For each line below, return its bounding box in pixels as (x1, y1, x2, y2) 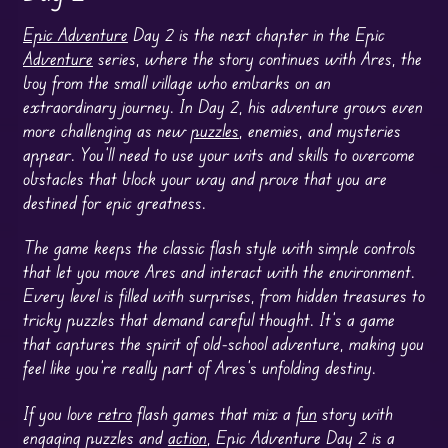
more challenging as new (22, 118, 191, 141)
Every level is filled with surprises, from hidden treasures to (22, 284, 425, 307)
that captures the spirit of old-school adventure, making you (22, 332, 424, 355)
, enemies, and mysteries (238, 118, 401, 141)
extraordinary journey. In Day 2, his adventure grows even (22, 94, 423, 117)
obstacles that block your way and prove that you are (22, 166, 387, 189)
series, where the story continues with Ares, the (92, 46, 422, 69)
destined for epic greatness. (22, 190, 206, 213)
